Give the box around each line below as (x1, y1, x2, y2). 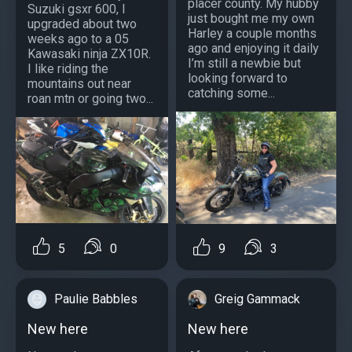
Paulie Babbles (54, 291, 137, 306)
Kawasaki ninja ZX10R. (27, 46, 151, 61)
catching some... (188, 85, 275, 101)
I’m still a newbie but (188, 55, 301, 71)
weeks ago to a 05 (27, 31, 129, 46)
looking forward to (188, 70, 288, 86)
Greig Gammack (214, 291, 300, 306)
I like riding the (27, 60, 108, 76)
